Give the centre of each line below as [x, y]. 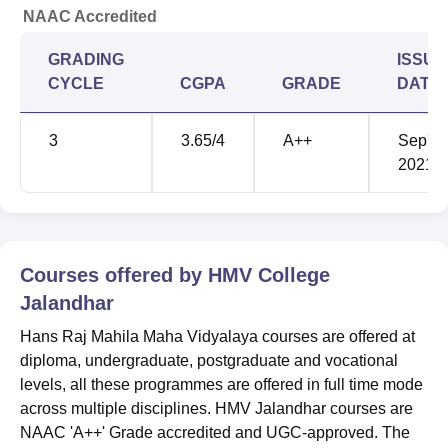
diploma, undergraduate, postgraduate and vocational [209, 360]
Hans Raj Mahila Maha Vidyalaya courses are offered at [217, 336]
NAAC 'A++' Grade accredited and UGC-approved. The [215, 432]
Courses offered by [114, 274]
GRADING [86, 59]
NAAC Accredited [90, 16]
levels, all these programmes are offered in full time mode [221, 384]
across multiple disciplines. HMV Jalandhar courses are [216, 408]
